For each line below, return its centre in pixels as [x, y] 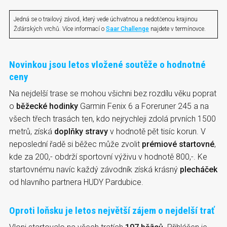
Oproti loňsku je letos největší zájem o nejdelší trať [112, 211]
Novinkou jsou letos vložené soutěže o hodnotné [107, 65]
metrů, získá [32, 132]
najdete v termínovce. [177, 29]
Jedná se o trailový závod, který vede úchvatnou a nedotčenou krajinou [106, 20]
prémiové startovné [178, 144]
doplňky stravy [81, 132]
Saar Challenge [127, 29]
